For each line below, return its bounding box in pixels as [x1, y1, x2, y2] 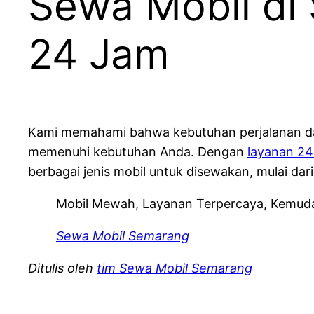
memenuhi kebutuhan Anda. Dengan [28, 144, 247, 160]
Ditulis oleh [28, 261, 97, 276]
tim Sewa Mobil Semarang [97, 261, 252, 276]
